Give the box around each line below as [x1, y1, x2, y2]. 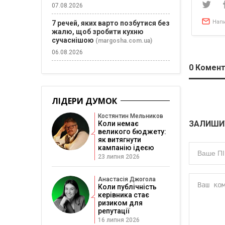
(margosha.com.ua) [95, 37, 152, 44]
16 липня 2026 [98, 216, 140, 223]
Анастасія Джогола [98, 176, 156, 183]
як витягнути [98, 136, 141, 144]
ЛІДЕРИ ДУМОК [52, 95, 117, 106]
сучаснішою [52, 36, 94, 44]
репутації [98, 207, 130, 215]
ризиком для [98, 199, 143, 207]
